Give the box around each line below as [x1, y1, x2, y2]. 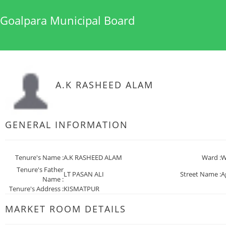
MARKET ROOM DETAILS [5, 203, 126, 215]
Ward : [202, 153, 221, 162]
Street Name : [180, 169, 221, 179]
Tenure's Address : [9, 184, 64, 193]
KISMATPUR [64, 184, 99, 193]
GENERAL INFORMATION [5, 119, 128, 131]
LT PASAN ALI [64, 169, 104, 179]
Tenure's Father [17, 165, 64, 174]
